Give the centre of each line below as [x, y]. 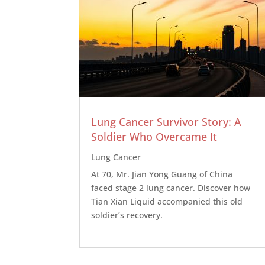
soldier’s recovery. [127, 215]
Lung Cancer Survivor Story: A [167, 122]
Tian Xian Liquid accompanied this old [167, 202]
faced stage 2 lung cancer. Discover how [171, 188]
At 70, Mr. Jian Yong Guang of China [162, 174]
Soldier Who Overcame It [154, 137]
